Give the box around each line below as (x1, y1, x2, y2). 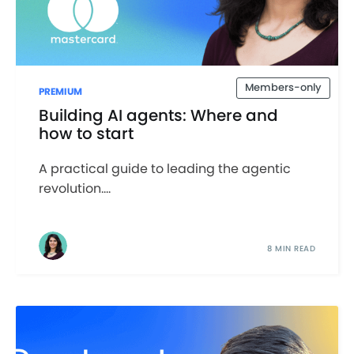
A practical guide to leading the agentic (38, 159, 291, 178)
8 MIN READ (267, 242, 316, 254)
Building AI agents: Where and (38, 104, 278, 126)
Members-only (245, 80, 322, 96)
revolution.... (38, 179, 111, 198)
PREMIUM (38, 85, 82, 99)
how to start (38, 122, 134, 145)
